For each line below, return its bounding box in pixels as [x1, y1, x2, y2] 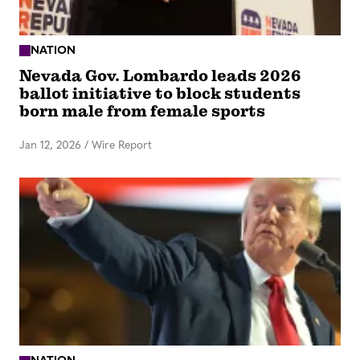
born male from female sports [19, 101, 265, 122]
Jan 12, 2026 [19, 140, 81, 153]
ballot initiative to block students [19, 84, 301, 104]
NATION [31, 44, 76, 57]
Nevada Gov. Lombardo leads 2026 [19, 66, 301, 87]
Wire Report [92, 140, 152, 153]
